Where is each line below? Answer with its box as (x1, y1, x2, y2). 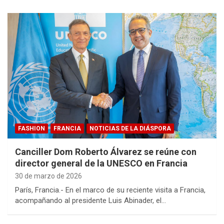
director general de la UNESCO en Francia (15, 158, 187, 169)
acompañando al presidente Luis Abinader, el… (15, 196, 166, 205)
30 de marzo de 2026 (15, 172, 82, 180)
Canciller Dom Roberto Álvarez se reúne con (15, 146, 196, 157)
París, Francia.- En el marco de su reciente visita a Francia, (15, 185, 205, 195)
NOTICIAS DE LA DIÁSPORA (89, 125, 171, 132)
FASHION (18, 125, 45, 132)
